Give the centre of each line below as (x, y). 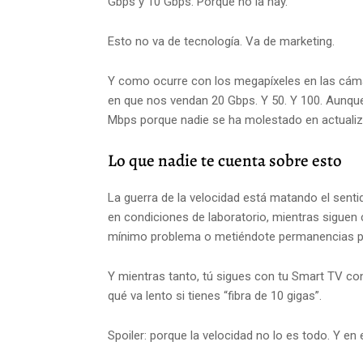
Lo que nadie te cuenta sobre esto (225, 161)
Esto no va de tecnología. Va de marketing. (221, 42)
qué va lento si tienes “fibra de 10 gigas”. (215, 296)
